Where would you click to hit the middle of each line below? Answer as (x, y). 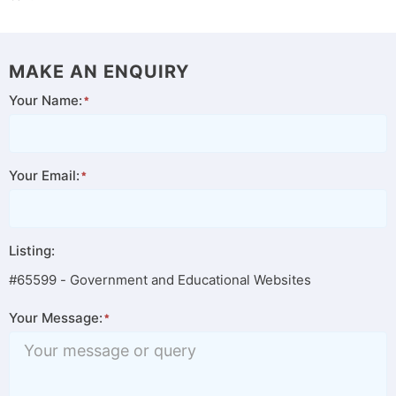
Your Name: (46, 101)
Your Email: (44, 176)
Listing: (32, 251)
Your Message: (56, 318)
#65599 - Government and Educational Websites (160, 280)
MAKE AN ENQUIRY (99, 72)
